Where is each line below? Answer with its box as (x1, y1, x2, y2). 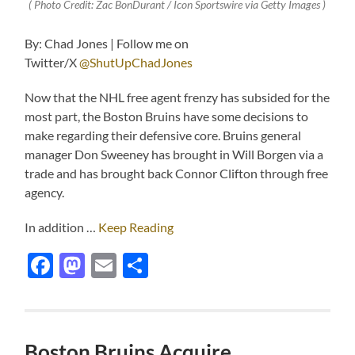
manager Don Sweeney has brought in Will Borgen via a (25, 147, 324, 162)
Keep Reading (98, 219, 174, 235)
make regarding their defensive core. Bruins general (25, 128, 302, 143)
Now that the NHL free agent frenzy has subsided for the (25, 90, 330, 105)
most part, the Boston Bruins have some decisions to (25, 109, 309, 124)
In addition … (25, 219, 99, 235)
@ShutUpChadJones (79, 55, 193, 71)
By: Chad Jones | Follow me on (25, 36, 189, 52)
